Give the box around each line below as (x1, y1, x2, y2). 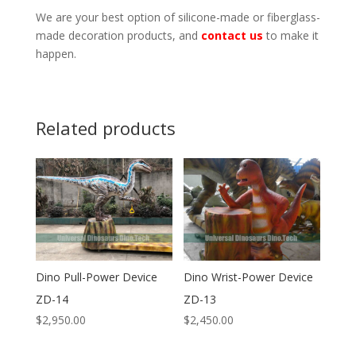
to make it (262, 27, 319, 43)
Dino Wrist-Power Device (184, 269, 314, 284)
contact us (200, 27, 263, 43)
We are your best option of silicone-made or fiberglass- (35, 9, 320, 25)
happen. (35, 45, 76, 61)
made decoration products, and (35, 27, 201, 43)
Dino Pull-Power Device (35, 269, 157, 284)
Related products (35, 115, 176, 140)
